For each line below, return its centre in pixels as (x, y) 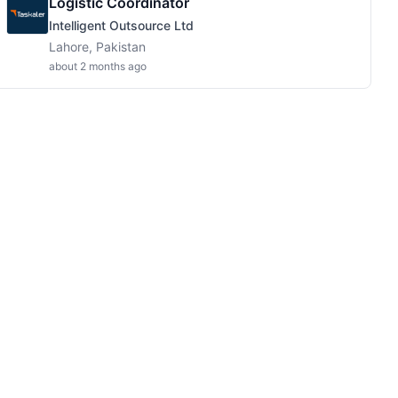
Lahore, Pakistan (97, 47)
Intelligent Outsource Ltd (121, 25)
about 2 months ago (98, 66)
